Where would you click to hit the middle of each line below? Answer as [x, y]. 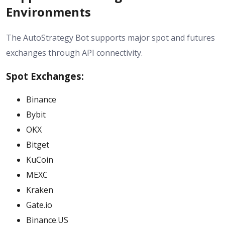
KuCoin [40, 159]
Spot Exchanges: [45, 76]
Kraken [40, 190]
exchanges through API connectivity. [74, 53]
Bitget [38, 144]
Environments [48, 12]
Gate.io [39, 205]
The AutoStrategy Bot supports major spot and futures [110, 38]
